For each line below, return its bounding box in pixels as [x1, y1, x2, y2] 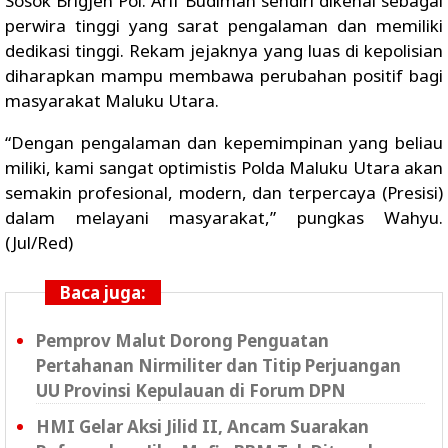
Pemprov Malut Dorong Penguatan [36, 329, 329, 352]
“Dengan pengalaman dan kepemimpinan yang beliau [5, 131, 443, 154]
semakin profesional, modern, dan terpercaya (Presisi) [5, 181, 443, 204]
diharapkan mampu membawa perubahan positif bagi [5, 64, 443, 87]
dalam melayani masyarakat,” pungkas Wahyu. [5, 206, 443, 229]
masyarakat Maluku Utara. [5, 89, 219, 112]
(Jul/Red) [5, 231, 73, 254]
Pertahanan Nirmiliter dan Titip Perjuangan [36, 354, 401, 377]
